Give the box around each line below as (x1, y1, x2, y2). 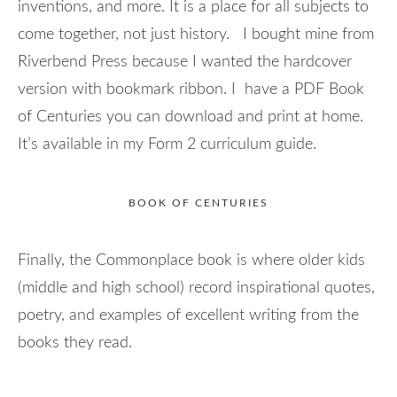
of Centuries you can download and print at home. (18, 108, 363, 125)
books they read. (18, 334, 136, 351)
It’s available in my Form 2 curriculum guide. (18, 136, 321, 152)
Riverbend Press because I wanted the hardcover (18, 53, 352, 70)
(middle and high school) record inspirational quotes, (18, 279, 375, 296)
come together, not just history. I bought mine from (18, 26, 374, 43)
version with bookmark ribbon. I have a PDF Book (18, 81, 364, 97)
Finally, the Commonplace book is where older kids (18, 252, 365, 269)
